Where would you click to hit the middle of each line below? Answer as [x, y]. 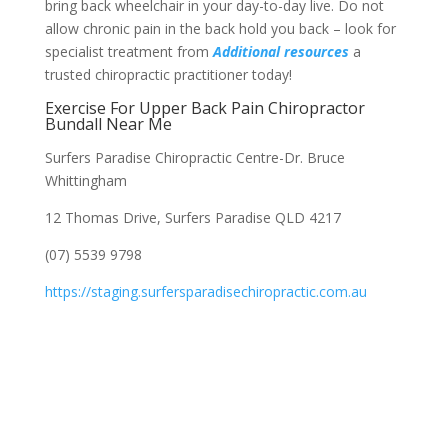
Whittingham [85, 180]
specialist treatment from [128, 51]
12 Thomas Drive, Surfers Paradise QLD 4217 [192, 217]
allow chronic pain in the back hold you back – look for [220, 28]
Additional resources [280, 51]
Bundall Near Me [108, 124]
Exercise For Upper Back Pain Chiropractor [204, 108]
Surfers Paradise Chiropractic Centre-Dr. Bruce [194, 157]
